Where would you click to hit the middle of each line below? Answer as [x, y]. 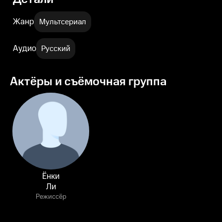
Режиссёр [51, 197]
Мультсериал [63, 22]
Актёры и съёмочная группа [88, 82]
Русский [56, 49]
